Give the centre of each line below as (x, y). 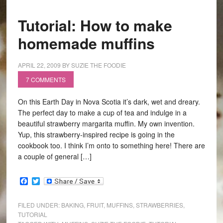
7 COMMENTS (46, 80)
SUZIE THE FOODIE (98, 65)
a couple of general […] (55, 157)
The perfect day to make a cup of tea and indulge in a (102, 113)
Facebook (45, 181)
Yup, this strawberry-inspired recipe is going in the (96, 135)
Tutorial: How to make (95, 25)
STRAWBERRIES (159, 205)
